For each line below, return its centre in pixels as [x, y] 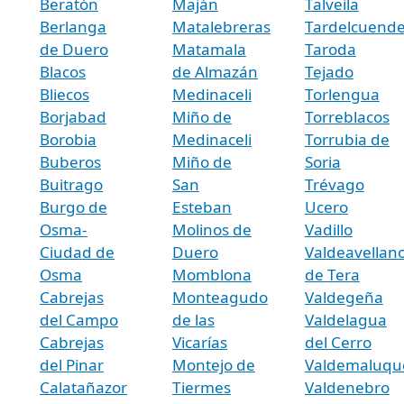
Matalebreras [221, 26]
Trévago [334, 184]
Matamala [209, 49]
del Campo [79, 319]
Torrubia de [347, 139]
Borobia [68, 139]
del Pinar [72, 364]
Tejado [329, 71]
